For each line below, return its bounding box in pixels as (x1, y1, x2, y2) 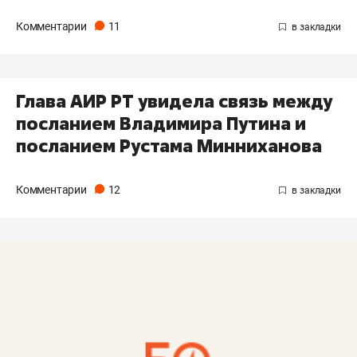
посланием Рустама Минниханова (16, 134, 322, 159)
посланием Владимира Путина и (16, 112, 306, 136)
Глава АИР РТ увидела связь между (16, 89, 332, 114)
